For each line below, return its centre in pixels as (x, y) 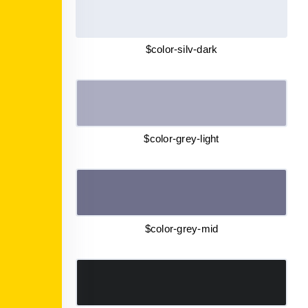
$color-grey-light (181, 139)
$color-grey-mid (181, 228)
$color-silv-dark (181, 49)
